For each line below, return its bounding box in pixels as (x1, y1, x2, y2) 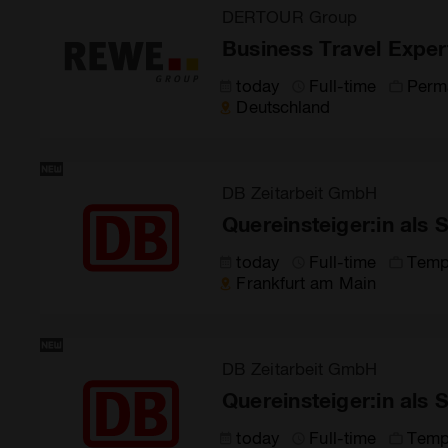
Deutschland (236, 96, 331, 116)
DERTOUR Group (222, 6, 358, 26)
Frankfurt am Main (236, 272, 376, 292)
